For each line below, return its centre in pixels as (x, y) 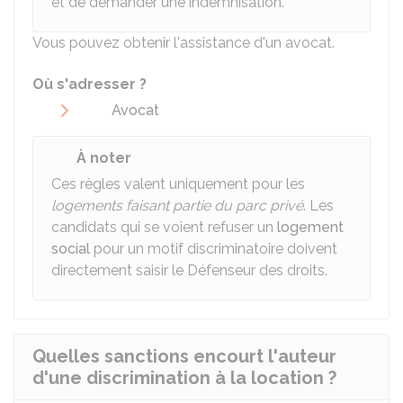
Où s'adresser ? (90, 84)
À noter (104, 158)
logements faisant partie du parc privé (177, 206)
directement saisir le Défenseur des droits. (189, 270)
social (72, 249)
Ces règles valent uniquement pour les (178, 184)
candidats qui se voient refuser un (164, 227)
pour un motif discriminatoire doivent (215, 249)
